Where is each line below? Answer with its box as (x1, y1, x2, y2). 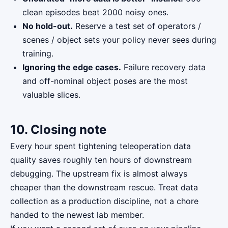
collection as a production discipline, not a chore (10, 196, 198, 206)
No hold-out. (22, 21, 73, 31)
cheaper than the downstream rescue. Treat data (10, 182, 198, 192)
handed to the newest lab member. (10, 210, 144, 220)
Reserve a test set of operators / (73, 21, 201, 31)
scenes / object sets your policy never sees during (22, 35, 216, 45)
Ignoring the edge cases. (22, 62, 121, 72)
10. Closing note (10, 122, 106, 137)
